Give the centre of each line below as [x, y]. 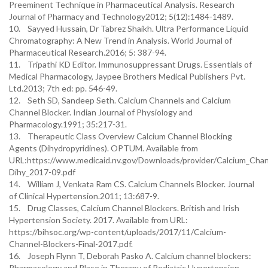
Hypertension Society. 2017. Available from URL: [98, 220]
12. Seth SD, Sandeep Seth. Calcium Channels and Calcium [120, 100]
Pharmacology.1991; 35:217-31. [68, 124]
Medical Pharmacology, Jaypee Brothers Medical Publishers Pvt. [127, 76]
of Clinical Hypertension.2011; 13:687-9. [84, 196]
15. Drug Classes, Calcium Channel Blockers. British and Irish [124, 208]
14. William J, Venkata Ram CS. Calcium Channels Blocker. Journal [132, 184]
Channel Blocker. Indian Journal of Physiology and [101, 112]
